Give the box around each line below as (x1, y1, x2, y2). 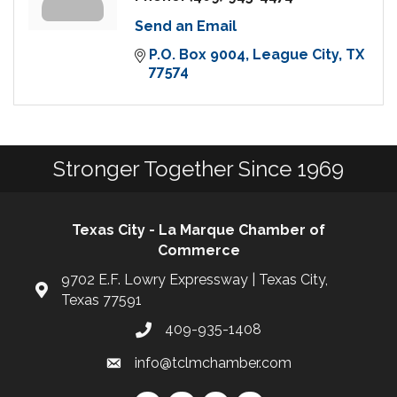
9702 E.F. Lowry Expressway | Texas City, (61, 271, 328, 289)
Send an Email (135, 18, 237, 35)
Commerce (157, 242, 240, 260)
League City (253, 46, 339, 64)
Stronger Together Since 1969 (53, 156, 344, 183)
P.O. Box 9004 (149, 46, 245, 64)
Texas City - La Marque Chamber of (72, 222, 325, 239)
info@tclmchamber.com (135, 354, 292, 372)
